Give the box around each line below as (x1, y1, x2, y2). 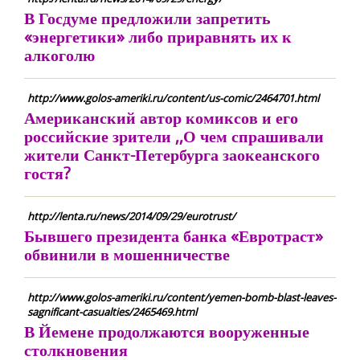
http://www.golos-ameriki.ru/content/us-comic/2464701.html (27, 91, 319, 105)
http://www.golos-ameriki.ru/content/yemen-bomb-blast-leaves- (27, 290, 336, 305)
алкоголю (24, 44, 95, 66)
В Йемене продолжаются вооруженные (24, 321, 309, 342)
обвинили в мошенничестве (24, 243, 230, 265)
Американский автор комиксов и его (24, 107, 298, 129)
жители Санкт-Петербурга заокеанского (24, 144, 320, 166)
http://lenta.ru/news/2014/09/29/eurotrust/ (27, 209, 235, 223)
